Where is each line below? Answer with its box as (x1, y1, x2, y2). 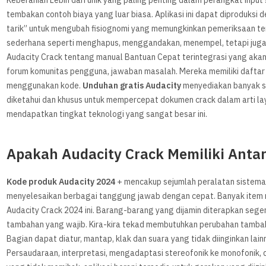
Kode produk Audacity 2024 (7, 176, 116, 189)
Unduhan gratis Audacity (83, 80, 182, 93)
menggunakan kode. (7, 80, 83, 93)
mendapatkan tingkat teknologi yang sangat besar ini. (7, 108, 208, 121)
